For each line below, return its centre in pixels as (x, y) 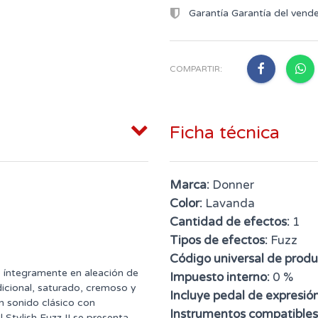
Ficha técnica (225, 133)
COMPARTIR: (196, 68)
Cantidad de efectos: (230, 222)
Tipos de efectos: (219, 241)
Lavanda (229, 204)
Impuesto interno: (220, 278)
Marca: (190, 185)
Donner (232, 185)
